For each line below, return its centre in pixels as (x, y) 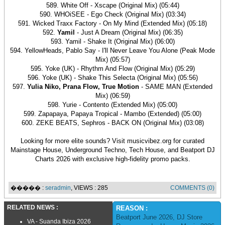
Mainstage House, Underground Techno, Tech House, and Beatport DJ (113, 150)
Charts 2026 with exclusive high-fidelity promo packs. (113, 159)
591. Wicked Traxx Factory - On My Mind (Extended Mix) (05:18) (113, 23)
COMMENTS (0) (192, 188)
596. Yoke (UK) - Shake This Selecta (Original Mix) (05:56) (113, 78)
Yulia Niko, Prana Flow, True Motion (83, 87)
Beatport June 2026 (144, 217)
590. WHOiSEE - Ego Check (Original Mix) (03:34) (113, 14)
